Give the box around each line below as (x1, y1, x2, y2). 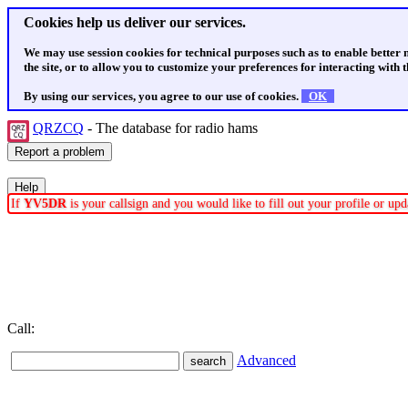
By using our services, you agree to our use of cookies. (24, 89, 301, 103)
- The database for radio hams (84, 120, 261, 136)
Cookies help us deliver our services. (24, 15, 246, 30)
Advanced (237, 352, 296, 368)
